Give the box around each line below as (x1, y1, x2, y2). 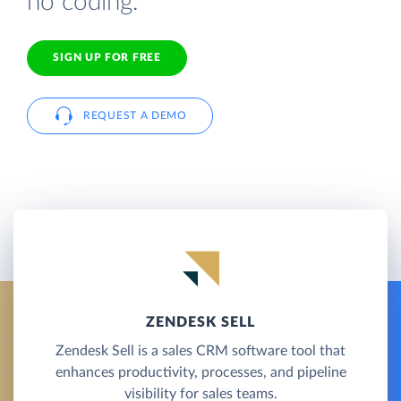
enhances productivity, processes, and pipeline (55, 364, 346, 380)
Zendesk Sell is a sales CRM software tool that (55, 343, 346, 358)
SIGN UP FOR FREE (53, 52, 161, 64)
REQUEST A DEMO (83, 109, 187, 121)
